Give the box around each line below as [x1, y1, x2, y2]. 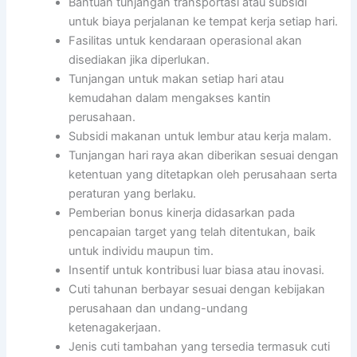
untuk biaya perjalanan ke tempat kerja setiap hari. [69, 14, 339, 29]
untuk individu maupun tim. [69, 244, 214, 259]
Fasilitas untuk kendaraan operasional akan [69, 33, 303, 49]
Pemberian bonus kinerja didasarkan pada [69, 206, 296, 221]
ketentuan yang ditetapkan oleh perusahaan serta [69, 167, 338, 182]
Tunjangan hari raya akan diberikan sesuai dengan [69, 148, 339, 163]
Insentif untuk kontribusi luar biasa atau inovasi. [69, 263, 325, 278]
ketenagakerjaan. [69, 320, 162, 335]
